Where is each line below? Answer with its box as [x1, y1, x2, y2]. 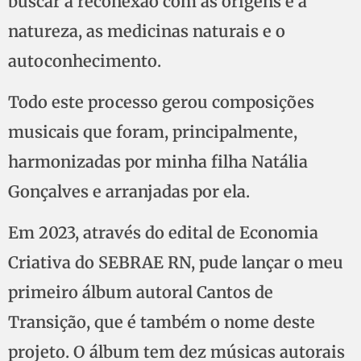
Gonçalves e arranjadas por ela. [8, 180, 250, 201]
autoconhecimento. [8, 50, 161, 71]
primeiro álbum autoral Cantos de [8, 282, 273, 303]
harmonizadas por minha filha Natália [8, 151, 308, 172]
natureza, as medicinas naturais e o [8, 20, 285, 41]
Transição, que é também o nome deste [8, 312, 315, 333]
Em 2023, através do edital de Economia [8, 222, 318, 243]
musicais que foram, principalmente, [8, 121, 297, 142]
